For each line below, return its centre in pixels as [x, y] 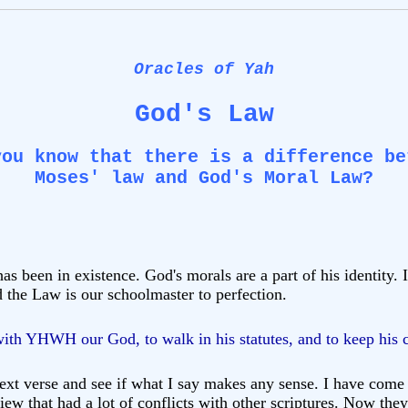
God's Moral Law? [286, 178]
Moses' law [89, 178]
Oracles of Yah [204, 69]
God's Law [204, 114]
